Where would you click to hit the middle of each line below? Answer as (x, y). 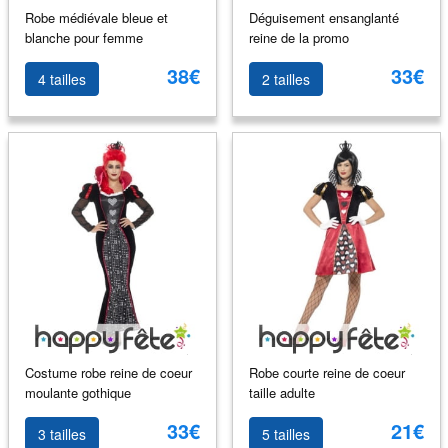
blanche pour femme (83, 37)
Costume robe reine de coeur (108, 372)
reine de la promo (298, 37)
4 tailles (61, 79)
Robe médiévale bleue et (96, 17)
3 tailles (61, 434)
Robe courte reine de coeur (326, 372)
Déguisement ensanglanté (323, 17)
